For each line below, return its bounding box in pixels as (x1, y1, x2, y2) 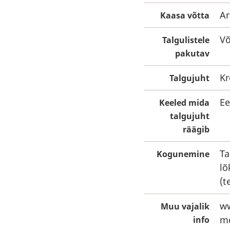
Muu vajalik (161, 201, 209, 212)
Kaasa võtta (160, 10, 209, 21)
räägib (183, 124, 209, 135)
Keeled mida (159, 97, 209, 108)
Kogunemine (157, 148, 209, 160)
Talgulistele (162, 34, 209, 46)
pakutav (175, 48, 209, 59)
